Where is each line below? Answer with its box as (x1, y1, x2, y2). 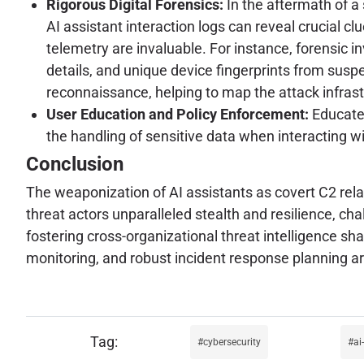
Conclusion (26, 152, 123, 175)
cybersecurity (203, 336, 261, 348)
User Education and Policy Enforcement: (46, 105, 309, 123)
